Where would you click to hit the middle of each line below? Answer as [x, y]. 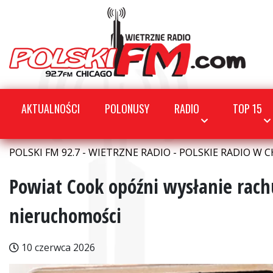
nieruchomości [65, 215]
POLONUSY [127, 108]
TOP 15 [248, 108]
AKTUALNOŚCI [51, 108]
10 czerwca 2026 [57, 247]
